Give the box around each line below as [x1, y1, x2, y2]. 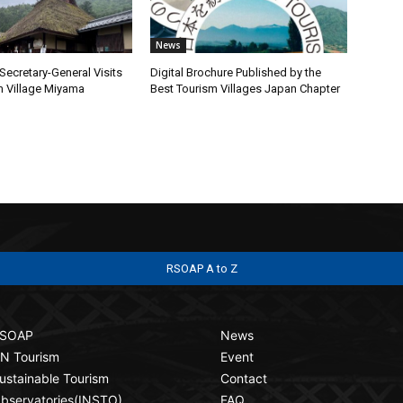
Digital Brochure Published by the [150, 65, 322, 79]
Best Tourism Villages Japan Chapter [150, 81, 341, 95]
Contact [220, 370, 267, 386]
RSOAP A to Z [166, 261, 237, 275]
